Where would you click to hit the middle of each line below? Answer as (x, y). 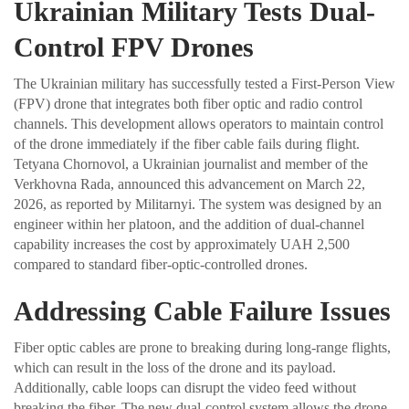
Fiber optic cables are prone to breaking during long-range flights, (202, 348)
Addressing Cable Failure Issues (202, 311)
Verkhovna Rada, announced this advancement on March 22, (189, 184)
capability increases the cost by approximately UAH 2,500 (182, 245)
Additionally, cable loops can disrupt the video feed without (185, 388)
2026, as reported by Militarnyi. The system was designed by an (198, 204)
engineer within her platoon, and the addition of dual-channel (189, 225)
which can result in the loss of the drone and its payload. (175, 368)
